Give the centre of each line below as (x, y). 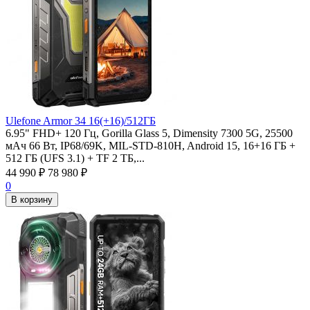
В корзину (32, 199)
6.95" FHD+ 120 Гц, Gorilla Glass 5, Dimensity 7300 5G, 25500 (149, 133)
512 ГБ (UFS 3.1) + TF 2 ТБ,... (75, 158)
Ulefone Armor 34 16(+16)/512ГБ (81, 120)
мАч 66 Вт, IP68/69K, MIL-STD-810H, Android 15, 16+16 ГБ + (151, 145)
